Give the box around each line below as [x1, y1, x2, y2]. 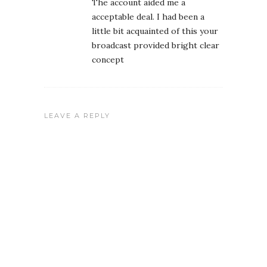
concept [92, 54, 124, 66]
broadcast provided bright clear [92, 40, 219, 51]
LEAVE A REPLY [44, 111, 110, 120]
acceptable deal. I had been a [92, 11, 204, 23]
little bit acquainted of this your [92, 26, 218, 37]
